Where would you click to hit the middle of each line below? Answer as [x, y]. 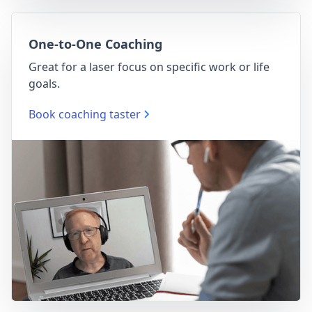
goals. [44, 83]
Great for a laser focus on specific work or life [149, 67]
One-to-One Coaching [95, 44]
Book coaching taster [85, 114]
